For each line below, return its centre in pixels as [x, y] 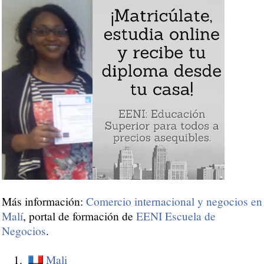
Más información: [44, 202]
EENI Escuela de [176, 216]
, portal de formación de [80, 216]
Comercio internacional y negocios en [174, 202]
